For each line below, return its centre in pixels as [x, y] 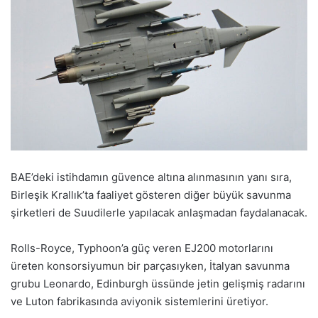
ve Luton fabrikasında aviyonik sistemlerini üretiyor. [139, 301]
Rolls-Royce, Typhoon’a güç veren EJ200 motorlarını [142, 248]
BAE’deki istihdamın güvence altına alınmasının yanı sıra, [151, 177]
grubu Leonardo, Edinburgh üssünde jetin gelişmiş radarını [158, 283]
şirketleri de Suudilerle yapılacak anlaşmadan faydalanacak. [159, 212]
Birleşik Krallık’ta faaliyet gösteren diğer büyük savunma [151, 194]
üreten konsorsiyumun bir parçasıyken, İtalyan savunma [150, 265]
